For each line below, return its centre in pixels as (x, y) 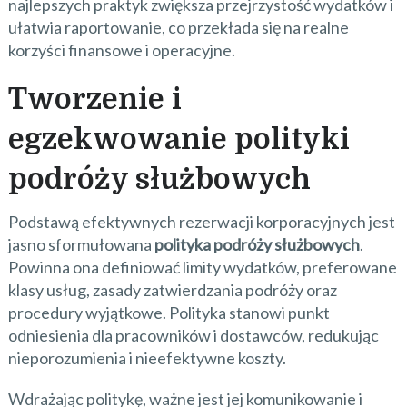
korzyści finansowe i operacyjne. (121, 50)
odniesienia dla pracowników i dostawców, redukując (193, 335)
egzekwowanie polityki (179, 139)
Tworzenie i (94, 99)
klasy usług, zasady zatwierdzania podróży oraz (172, 290)
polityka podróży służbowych (257, 244)
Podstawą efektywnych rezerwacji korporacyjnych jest (201, 222)
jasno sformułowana (81, 244)
